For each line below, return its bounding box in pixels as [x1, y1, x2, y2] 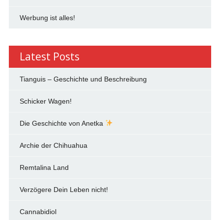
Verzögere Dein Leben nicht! [19, 185, 108, 193]
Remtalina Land [19, 163, 69, 171]
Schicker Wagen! [19, 97, 72, 105]
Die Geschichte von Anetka [19, 119, 105, 127]
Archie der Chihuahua [19, 141, 87, 149]
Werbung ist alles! [19, 13, 75, 22]
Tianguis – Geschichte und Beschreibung [19, 75, 147, 83]
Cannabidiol [19, 207, 56, 216]
